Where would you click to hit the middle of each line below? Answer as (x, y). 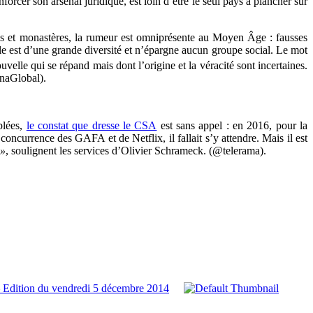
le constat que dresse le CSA (92, 126)
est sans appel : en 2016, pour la (234, 126)
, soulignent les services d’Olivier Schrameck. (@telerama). (136, 151)
